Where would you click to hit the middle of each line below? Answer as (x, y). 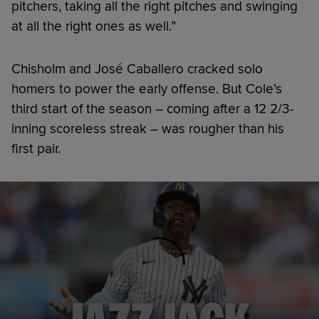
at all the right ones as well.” (94, 26)
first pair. (36, 148)
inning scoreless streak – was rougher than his (148, 129)
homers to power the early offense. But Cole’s (147, 89)
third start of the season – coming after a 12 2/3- (153, 109)
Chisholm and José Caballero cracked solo (137, 69)
